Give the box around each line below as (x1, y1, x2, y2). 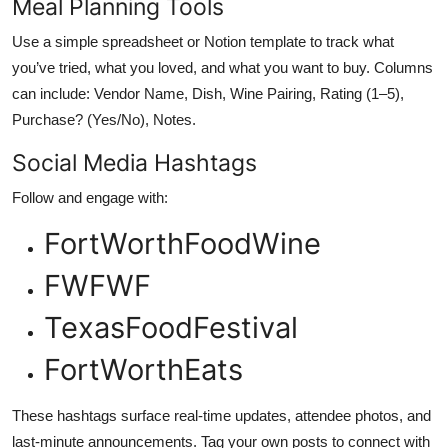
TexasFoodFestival (44, 309, 298, 345)
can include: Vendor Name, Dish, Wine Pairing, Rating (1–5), (12, 84, 404, 102)
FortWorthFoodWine (44, 225, 321, 261)
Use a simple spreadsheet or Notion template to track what (12, 32, 394, 50)
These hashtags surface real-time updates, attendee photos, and (12, 406, 431, 424)
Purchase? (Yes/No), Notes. (12, 110, 196, 128)
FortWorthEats (44, 351, 243, 387)
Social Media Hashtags (12, 147, 257, 177)
